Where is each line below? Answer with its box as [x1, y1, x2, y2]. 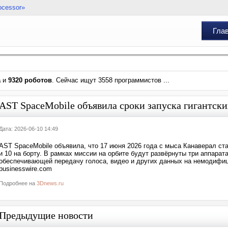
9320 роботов [8, 76, 52, 84]
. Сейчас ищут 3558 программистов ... [52, 76, 169, 84]
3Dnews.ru [37, 180, 64, 186]
